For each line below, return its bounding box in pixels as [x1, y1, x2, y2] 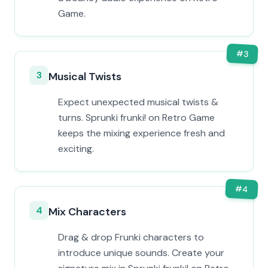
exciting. [58, 142, 94, 155]
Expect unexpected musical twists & [58, 96, 218, 108]
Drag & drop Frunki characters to [58, 231, 204, 243]
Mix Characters [48, 205, 126, 219]
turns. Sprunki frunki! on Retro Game [58, 111, 215, 124]
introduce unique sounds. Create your [58, 246, 224, 259]
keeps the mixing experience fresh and [58, 127, 225, 139]
